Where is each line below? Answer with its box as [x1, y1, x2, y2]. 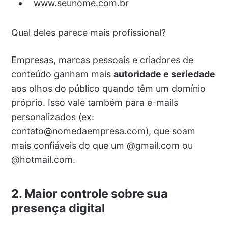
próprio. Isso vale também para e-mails [11, 97, 178, 108]
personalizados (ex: [11, 111, 94, 123]
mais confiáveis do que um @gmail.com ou [11, 140, 193, 151]
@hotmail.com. [11, 154, 75, 165]
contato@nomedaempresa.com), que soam [11, 126, 195, 137]
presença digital [11, 201, 105, 216]
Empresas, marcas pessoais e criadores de [11, 54, 193, 66]
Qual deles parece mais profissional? [11, 27, 166, 38]
